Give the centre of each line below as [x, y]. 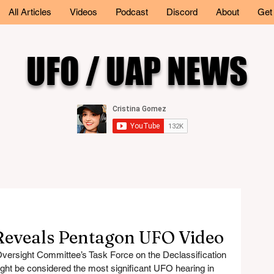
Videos [83, 12]
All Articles [30, 12]
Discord [182, 12]
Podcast [132, 12]
